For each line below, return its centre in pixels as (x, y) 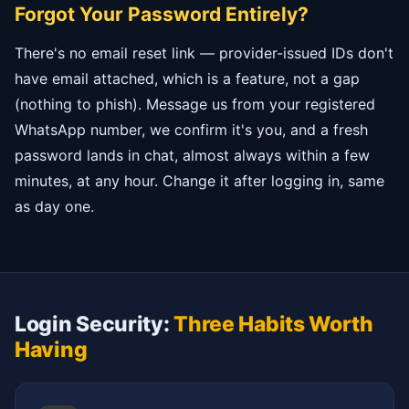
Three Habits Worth (273, 325)
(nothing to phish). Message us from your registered (195, 105)
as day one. (54, 207)
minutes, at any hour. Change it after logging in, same (199, 181)
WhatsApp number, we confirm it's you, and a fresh (191, 130)
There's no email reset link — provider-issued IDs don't (204, 53)
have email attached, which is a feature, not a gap (187, 79)
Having (51, 350)
